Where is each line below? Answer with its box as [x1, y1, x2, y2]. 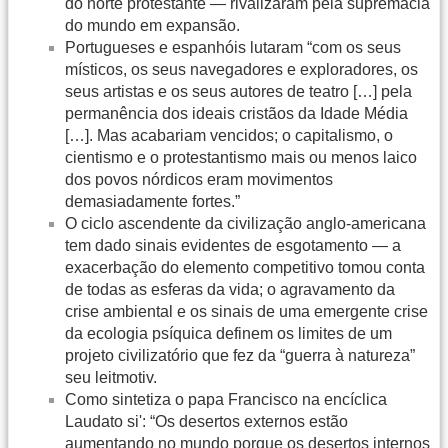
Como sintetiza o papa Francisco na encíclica [65, 390, 387, 408]
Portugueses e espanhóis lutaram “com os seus [65, 38, 401, 56]
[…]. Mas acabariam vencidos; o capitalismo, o [65, 126, 393, 144]
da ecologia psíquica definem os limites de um [65, 324, 392, 342]
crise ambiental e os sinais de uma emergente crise [65, 302, 428, 320]
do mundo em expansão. [65, 16, 240, 34]
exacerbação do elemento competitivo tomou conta [65, 258, 425, 276]
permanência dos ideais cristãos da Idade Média [65, 104, 408, 122]
